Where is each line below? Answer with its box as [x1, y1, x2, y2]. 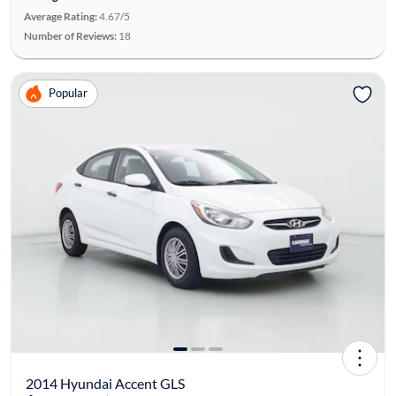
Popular [48, 86, 88, 101]
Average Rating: [23, 9, 97, 23]
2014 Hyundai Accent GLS [25, 374, 185, 392]
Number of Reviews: [23, 28, 117, 42]
